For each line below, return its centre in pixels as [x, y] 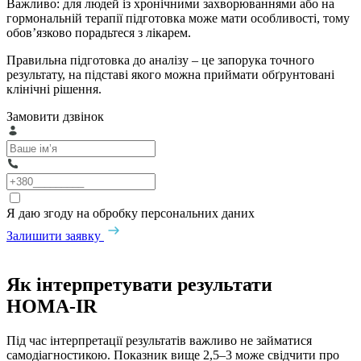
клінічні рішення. [54, 89]
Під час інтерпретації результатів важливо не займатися [159, 340]
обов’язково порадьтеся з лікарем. [99, 32]
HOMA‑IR [52, 306]
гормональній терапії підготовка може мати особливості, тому [178, 18]
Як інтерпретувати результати [139, 284]
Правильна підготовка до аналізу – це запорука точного [160, 60]
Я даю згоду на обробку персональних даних [131, 213]
